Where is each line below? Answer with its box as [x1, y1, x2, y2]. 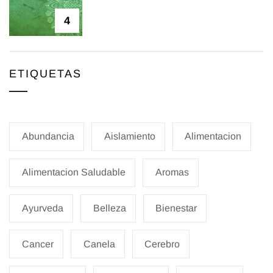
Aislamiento [104, 131, 155, 142]
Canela [83, 238, 115, 249]
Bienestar [155, 203, 197, 214]
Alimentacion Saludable [21, 167, 126, 178]
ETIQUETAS [9, 67, 82, 80]
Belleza [93, 203, 126, 214]
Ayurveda [21, 203, 63, 214]
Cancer [21, 238, 54, 249]
